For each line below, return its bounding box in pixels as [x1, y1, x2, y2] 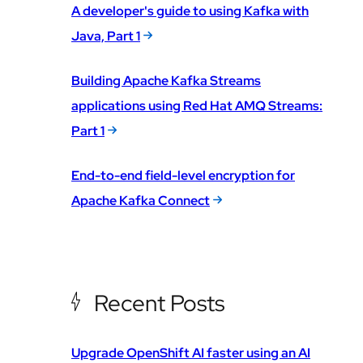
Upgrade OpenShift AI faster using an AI [71, 344, 310, 361]
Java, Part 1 [71, 27, 140, 45]
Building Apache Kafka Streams [71, 71, 261, 89]
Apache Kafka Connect [71, 191, 210, 209]
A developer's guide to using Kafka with [71, 2, 309, 19]
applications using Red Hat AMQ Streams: [71, 96, 322, 114]
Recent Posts [94, 287, 224, 318]
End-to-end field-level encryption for [71, 166, 295, 184]
